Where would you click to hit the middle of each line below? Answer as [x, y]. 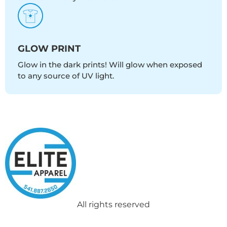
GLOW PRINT [49, 49]
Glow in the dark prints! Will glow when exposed [110, 65]
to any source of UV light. [66, 76]
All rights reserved [113, 205]
